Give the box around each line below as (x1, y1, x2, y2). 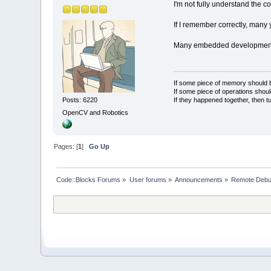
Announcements (175, 176, 223, 184)
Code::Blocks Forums (56, 176, 121, 184)
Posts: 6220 (62, 96, 98, 103)
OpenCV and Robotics (62, 109, 129, 117)
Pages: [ (54, 143, 79, 151)
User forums (129, 176, 166, 184)
